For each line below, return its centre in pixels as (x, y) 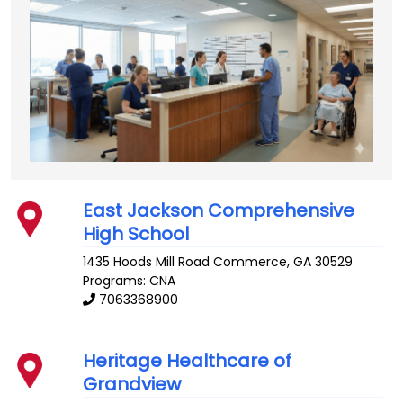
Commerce (251, 262)
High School (136, 233)
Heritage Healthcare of (188, 361)
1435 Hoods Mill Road (147, 262)
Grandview (132, 385)
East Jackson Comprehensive (219, 210)
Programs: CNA (130, 281)
